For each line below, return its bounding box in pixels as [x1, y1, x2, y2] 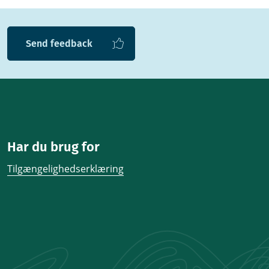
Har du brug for [7, 139, 100, 156]
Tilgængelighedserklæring [7, 162, 124, 176]
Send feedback [25, 38, 92, 50]
